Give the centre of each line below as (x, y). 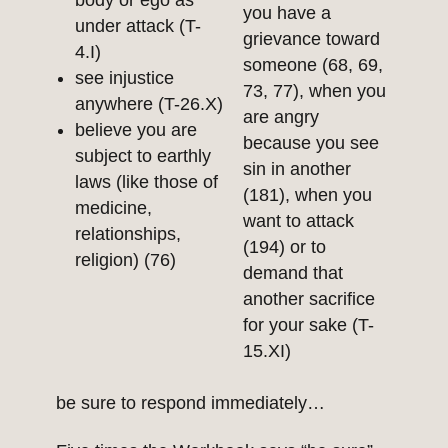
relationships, (128, 234)
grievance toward (311, 39)
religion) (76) (125, 260)
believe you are (136, 130)
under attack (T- (138, 26)
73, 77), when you (314, 91)
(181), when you (307, 195)
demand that (293, 273)
